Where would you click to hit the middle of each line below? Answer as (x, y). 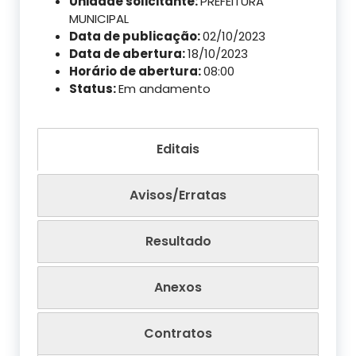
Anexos (178, 287)
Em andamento (164, 88)
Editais (178, 149)
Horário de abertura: (136, 71)
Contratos (178, 333)
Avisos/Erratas (178, 195)
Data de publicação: (136, 36)
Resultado (178, 241)
